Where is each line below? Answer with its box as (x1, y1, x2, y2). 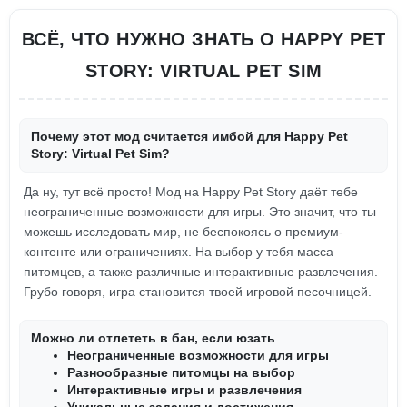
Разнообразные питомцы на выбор (67, 365, 295, 380)
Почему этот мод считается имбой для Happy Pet (31, 129, 348, 144)
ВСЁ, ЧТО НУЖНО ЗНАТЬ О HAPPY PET (21, 29, 386, 49)
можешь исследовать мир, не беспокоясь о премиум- (24, 224, 343, 239)
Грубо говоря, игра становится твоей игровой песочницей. (24, 284, 372, 299)
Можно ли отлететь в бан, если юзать (31, 331, 275, 345)
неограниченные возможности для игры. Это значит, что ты (24, 204, 376, 219)
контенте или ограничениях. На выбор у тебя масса (24, 244, 333, 259)
